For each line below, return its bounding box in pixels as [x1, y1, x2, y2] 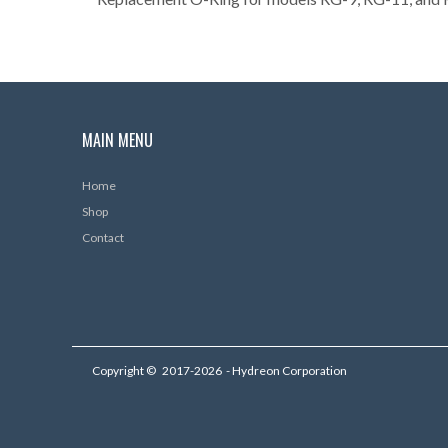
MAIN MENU [82, 128, 153, 152]
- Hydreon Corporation [224, 363, 347, 378]
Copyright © [92, 363, 158, 378]
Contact [82, 230, 124, 245]
